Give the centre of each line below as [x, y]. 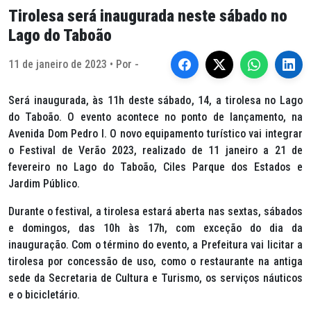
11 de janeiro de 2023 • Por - [74, 64]
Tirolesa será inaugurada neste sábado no [148, 16]
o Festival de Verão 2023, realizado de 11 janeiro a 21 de [155, 150]
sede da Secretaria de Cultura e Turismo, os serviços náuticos [155, 278]
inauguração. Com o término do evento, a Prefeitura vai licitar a [155, 245]
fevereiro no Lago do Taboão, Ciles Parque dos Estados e [155, 167]
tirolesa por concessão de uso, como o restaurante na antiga [155, 261]
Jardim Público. [44, 184]
